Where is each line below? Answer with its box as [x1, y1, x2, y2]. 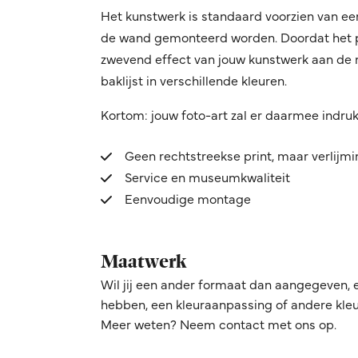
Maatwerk [101, 249, 187, 273]
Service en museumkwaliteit [125, 168, 290, 186]
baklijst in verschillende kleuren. [101, 71, 287, 89]
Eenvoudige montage [125, 189, 251, 208]
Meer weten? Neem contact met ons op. [101, 315, 336, 333]
